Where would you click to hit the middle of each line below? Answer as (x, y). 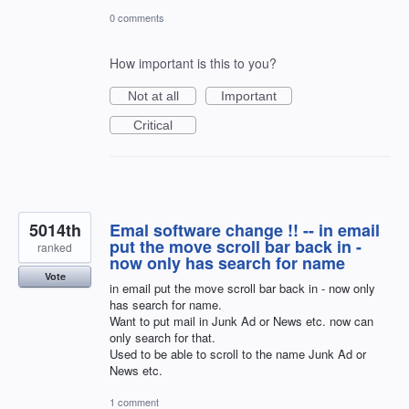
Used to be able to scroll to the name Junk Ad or (238, 354)
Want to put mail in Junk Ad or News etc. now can (241, 321)
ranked (55, 247)
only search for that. (163, 337)
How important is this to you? (193, 63)
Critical (153, 125)
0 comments (137, 17)
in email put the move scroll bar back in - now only (242, 288)
